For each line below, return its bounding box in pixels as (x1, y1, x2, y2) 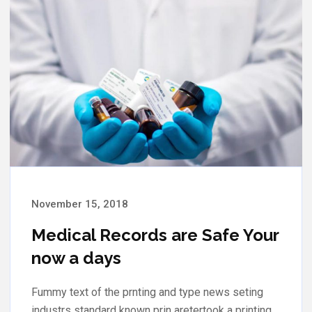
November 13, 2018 (31, 197, 128, 210)
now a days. (31, 247, 125, 268)
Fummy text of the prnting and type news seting (31, 285, 263, 299)
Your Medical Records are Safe (31, 224, 279, 245)
